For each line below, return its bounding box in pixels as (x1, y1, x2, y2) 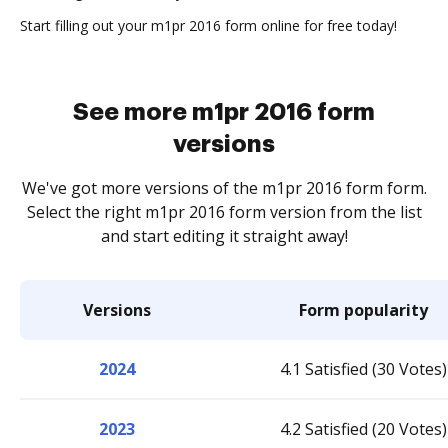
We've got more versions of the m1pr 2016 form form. (21, 177, 427, 199)
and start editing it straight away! (100, 225, 348, 247)
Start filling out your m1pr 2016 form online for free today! (20, 16, 397, 35)
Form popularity (299, 299, 428, 321)
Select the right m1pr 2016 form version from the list (26, 201, 422, 223)
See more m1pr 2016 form (73, 100, 375, 124)
